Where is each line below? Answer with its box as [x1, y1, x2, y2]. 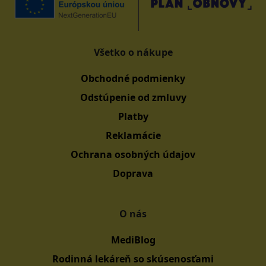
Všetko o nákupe [93, 46, 173, 59]
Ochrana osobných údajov [71, 148, 195, 161]
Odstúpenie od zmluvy [80, 91, 186, 104]
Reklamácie [105, 129, 161, 142]
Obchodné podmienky [81, 72, 185, 85]
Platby [118, 110, 148, 123]
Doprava [113, 167, 153, 180]
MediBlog [110, 233, 156, 247]
